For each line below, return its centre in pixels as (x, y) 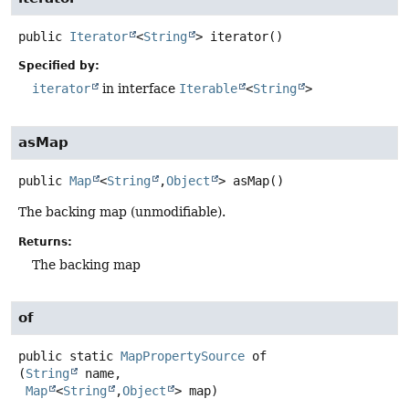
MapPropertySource (183, 356)
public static (66, 356)
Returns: (45, 241)
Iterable (208, 89)
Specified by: (59, 66)
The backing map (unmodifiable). (122, 211)
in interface (139, 89)
